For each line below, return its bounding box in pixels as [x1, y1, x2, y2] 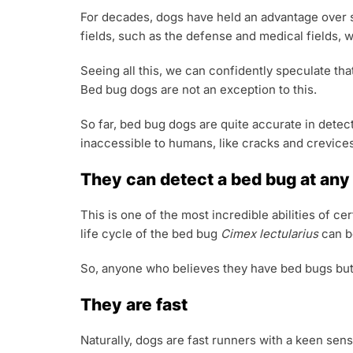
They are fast [80, 295, 188, 314]
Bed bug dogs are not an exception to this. [80, 82, 317, 97]
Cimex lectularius [221, 226, 318, 241]
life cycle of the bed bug [80, 226, 221, 241]
